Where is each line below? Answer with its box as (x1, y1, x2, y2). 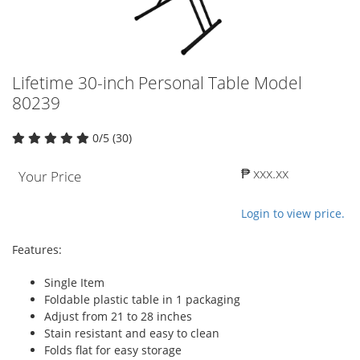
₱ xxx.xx (241, 163, 288, 182)
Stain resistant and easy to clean (44, 325, 219, 341)
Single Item (44, 274, 104, 290)
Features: (12, 241, 62, 257)
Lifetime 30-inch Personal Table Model (12, 71, 302, 94)
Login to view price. (241, 205, 345, 221)
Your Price (18, 166, 81, 186)
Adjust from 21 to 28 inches (44, 308, 192, 324)
